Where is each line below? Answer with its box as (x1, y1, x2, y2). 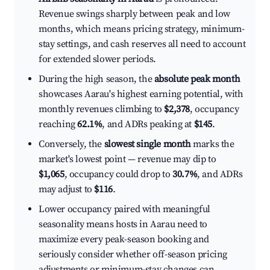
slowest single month (104, 138, 191, 151)
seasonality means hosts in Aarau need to (39, 218, 208, 231)
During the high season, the (39, 73, 154, 86)
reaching (39, 118, 78, 131)
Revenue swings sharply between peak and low (39, 8, 230, 20)
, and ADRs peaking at (102, 118, 194, 131)
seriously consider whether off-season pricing (39, 248, 228, 261)
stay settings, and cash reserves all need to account (39, 38, 246, 51)
